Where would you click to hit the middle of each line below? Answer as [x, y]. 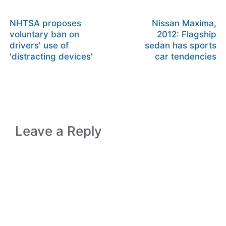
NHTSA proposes [45, 23]
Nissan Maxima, [184, 23]
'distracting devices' [51, 56]
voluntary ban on [44, 34]
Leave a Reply [59, 131]
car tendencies [186, 56]
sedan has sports [181, 45]
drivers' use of [39, 45]
